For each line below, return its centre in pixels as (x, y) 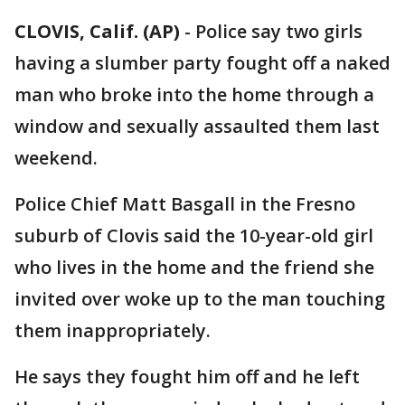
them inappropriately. (113, 330)
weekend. (56, 158)
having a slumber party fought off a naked (202, 63)
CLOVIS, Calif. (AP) (97, 31)
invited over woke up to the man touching (200, 299)
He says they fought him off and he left (187, 377)
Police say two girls (279, 31)
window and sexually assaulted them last (197, 126)
